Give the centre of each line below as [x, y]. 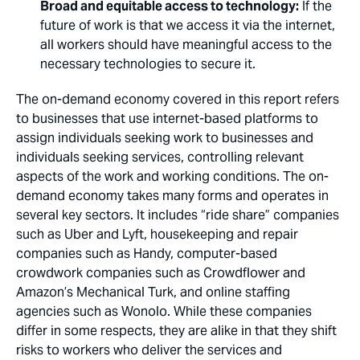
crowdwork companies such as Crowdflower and [161, 273]
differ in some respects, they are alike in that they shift [176, 331]
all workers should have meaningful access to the [186, 45]
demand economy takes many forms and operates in [172, 196]
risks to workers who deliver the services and [149, 350]
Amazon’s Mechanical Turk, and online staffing [153, 292]
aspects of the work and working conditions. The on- [172, 176]
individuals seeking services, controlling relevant [160, 157]
